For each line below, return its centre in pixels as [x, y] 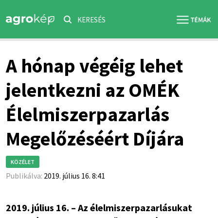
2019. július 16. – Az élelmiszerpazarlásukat [99, 208]
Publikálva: [25, 176]
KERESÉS [91, 20]
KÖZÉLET [22, 162]
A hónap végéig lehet [94, 66]
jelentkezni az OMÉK [92, 90]
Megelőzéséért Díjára [95, 139]
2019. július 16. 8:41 [74, 176]
